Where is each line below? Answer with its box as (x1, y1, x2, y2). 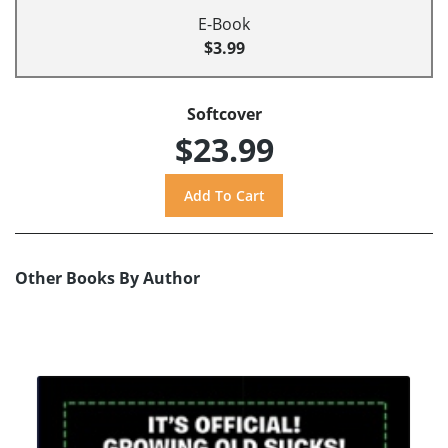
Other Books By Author (15, 266, 200, 289)
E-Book (198, 13, 250, 36)
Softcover (186, 103, 262, 126)
